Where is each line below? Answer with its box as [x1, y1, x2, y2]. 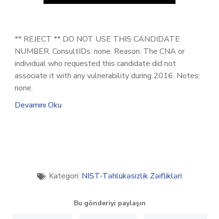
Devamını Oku [15, 100, 62, 110]
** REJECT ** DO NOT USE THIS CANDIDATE [15, 34, 180, 44]
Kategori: [49, 171, 80, 181]
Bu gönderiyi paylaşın [73, 198, 146, 208]
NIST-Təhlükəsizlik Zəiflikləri [82, 171, 182, 181]
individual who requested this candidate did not [15, 58, 176, 69]
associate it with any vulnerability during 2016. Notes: [15, 70, 200, 81]
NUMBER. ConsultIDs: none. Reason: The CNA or [15, 46, 185, 57]
